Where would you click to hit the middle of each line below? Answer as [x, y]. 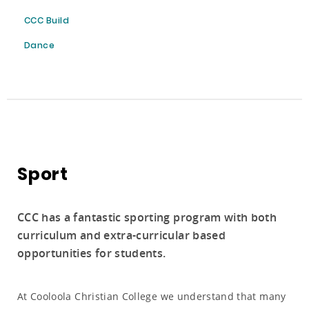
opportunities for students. [92, 252]
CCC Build [47, 21]
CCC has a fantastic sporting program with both [147, 217]
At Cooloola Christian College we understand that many [152, 296]
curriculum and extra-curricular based [121, 235]
